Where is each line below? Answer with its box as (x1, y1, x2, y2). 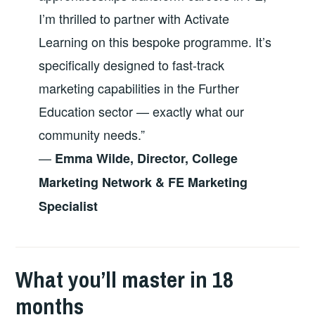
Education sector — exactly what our (38, 101, 244, 120)
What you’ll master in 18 (15, 264, 234, 295)
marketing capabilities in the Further (38, 78, 239, 97)
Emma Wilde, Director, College (54, 148, 238, 167)
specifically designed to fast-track (38, 55, 224, 74)
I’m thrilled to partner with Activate (38, 8, 229, 27)
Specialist (38, 196, 98, 215)
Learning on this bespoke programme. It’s (38, 32, 271, 51)
